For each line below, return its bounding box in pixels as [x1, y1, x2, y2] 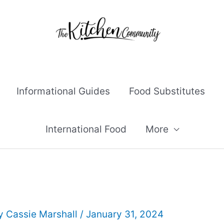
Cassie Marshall [6, 208, 80, 220]
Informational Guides [16, 85, 110, 97]
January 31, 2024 [86, 208, 163, 220]
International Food [45, 123, 126, 135]
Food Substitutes [129, 85, 205, 97]
